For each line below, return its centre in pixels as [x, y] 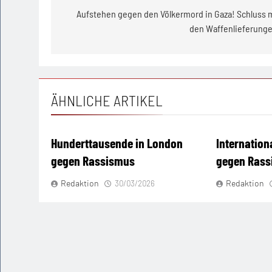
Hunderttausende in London [117, 142]
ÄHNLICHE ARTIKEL [107, 100]
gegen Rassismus [93, 160]
